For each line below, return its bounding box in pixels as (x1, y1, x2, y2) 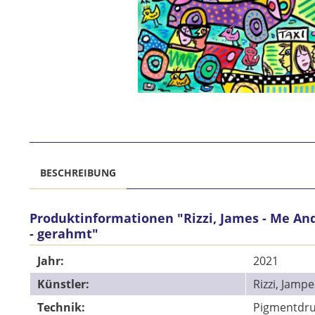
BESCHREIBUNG (40, 166, 116, 180)
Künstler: (37, 276, 89, 292)
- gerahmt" (30, 225, 98, 243)
